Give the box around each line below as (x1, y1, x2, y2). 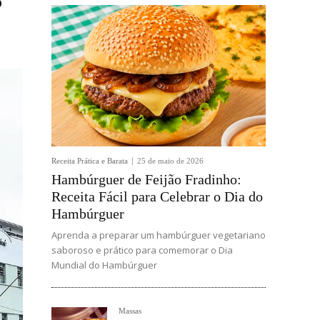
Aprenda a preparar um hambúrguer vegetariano (51, 229, 266, 241)
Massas (119, 306, 141, 315)
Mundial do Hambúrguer (51, 259, 157, 271)
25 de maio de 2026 (137, 156, 204, 165)
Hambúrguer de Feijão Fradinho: (51, 171, 241, 187)
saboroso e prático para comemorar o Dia (51, 244, 233, 256)
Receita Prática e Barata (51, 156, 128, 165)
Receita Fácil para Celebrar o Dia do (51, 189, 263, 204)
